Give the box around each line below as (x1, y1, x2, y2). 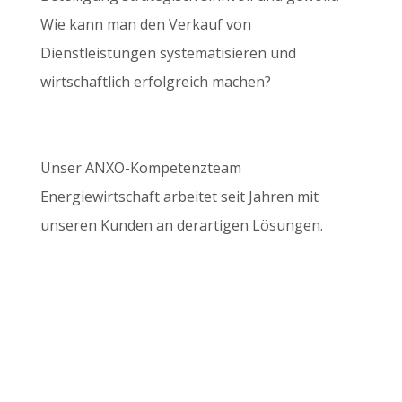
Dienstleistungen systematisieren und (39, 43, 296, 63)
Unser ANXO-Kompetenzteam (39, 158, 241, 178)
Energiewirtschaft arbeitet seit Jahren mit (39, 187, 319, 206)
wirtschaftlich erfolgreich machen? (39, 72, 271, 92)
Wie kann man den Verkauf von (39, 14, 251, 34)
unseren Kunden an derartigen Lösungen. (39, 215, 323, 235)
